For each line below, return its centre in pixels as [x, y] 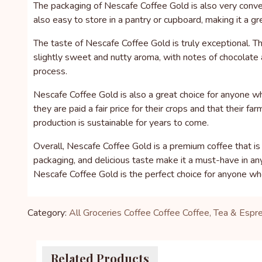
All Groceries [95, 213]
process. [50, 71]
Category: [47, 213]
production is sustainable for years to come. [121, 123]
